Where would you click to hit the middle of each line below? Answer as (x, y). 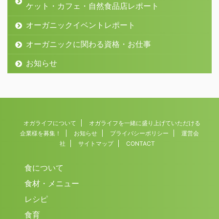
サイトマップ (96, 144)
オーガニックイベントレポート (81, 25)
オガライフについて (50, 123)
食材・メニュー (52, 184)
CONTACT (140, 144)
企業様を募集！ (41, 133)
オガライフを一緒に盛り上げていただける (145, 123)
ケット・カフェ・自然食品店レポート (92, 6)
